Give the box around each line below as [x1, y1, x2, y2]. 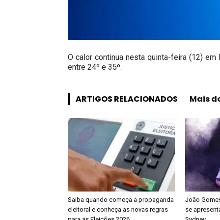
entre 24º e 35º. [68, 62, 122, 72]
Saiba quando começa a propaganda [68, 196, 174, 203]
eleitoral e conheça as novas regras [68, 206, 168, 213]
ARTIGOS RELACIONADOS [76, 93, 178, 105]
